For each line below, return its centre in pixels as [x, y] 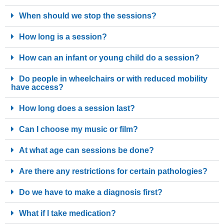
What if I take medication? [67, 213]
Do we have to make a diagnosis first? [91, 192]
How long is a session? [63, 37]
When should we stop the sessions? [88, 16]
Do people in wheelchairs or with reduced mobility [113, 79]
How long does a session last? [77, 108]
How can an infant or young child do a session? [109, 58]
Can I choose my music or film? [78, 129]
